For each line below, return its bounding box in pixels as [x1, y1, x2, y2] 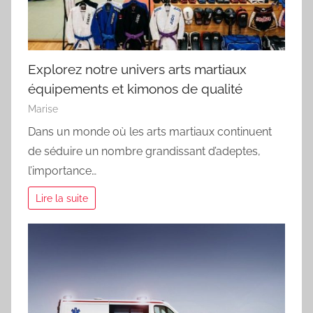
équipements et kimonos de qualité [28, 80, 242, 96]
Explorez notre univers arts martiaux [28, 61, 247, 77]
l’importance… [28, 163, 96, 177]
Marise [28, 103, 58, 115]
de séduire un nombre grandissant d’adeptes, [28, 144, 261, 158]
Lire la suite [36, 191, 89, 204]
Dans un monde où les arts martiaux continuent [28, 124, 272, 138]
